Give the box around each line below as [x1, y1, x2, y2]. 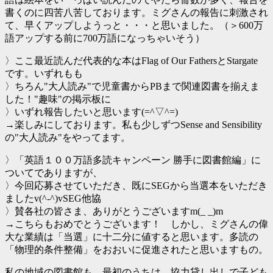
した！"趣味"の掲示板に [5, 94, 111, 104]
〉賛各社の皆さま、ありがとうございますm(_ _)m [5, 206, 223, 216]
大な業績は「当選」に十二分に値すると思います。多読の [5, 232, 258, 242]
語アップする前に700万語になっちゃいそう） [5, 33, 205, 43]
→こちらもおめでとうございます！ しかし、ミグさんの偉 [5, 219, 268, 229]
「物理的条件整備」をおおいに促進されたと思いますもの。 [5, 244, 268, 255]
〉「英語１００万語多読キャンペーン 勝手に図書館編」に [5, 155, 261, 165]
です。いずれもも [5, 68, 83, 79]
